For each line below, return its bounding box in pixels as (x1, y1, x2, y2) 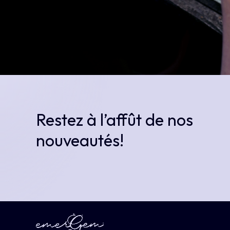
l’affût (100, 109, 142, 130)
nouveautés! (36, 130, 124, 151)
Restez (36, 109, 83, 130)
